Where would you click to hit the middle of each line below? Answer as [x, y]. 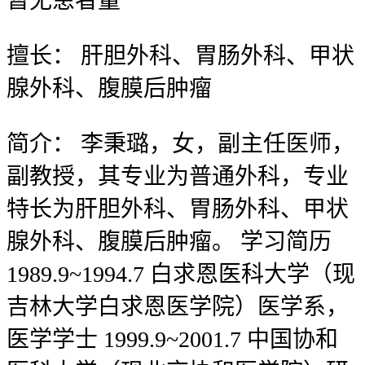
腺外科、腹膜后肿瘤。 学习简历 [169, 242]
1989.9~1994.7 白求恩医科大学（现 [181, 275]
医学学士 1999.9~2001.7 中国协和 [172, 340]
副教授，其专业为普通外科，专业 [178, 177]
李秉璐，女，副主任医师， [215, 144]
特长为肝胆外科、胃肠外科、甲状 [178, 209]
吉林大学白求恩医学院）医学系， [178, 307]
